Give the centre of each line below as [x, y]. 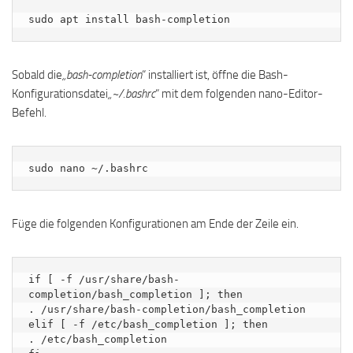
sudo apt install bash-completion [129, 20]
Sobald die [37, 75]
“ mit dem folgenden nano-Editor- [239, 94]
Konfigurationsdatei [60, 94]
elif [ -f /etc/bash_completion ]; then [148, 325]
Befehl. [29, 113]
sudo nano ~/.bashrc [88, 169]
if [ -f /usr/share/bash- [104, 280]
